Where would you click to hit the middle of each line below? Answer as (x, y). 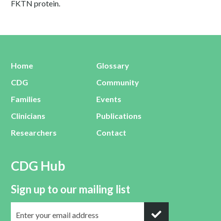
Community (118, 82)
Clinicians (28, 116)
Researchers (34, 132)
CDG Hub (38, 166)
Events (109, 99)
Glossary (113, 65)
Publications (119, 116)
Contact (111, 132)
